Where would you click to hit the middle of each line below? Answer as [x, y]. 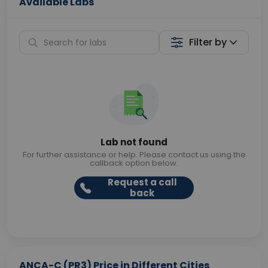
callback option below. [134, 163]
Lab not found [134, 142]
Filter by [208, 42]
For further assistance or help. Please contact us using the [134, 155]
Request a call [142, 182]
